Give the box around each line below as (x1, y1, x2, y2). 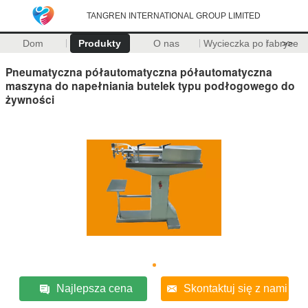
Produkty (78, 38, 122, 49)
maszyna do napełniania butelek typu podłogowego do (5, 77, 295, 93)
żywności (5, 91, 54, 107)
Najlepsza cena (56, 282, 133, 294)
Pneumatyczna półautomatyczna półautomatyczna (5, 63, 272, 80)
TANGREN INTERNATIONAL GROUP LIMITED (87, 11, 261, 21)
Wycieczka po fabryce (203, 38, 298, 49)
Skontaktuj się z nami (184, 282, 288, 294)
